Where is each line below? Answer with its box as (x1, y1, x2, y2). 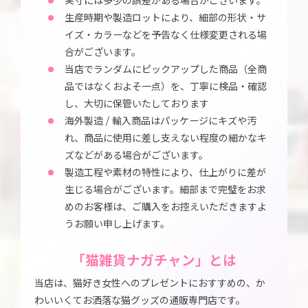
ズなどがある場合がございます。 (65, 148, 208, 162)
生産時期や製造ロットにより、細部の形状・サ (65, 11, 266, 24)
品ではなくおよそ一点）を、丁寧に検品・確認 (65, 80, 267, 93)
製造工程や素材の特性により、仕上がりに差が (65, 166, 266, 179)
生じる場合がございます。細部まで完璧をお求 (65, 183, 266, 196)
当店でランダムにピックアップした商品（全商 (65, 63, 267, 76)
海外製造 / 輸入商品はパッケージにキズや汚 (65, 114, 256, 127)
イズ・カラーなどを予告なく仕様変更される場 (65, 28, 267, 41)
